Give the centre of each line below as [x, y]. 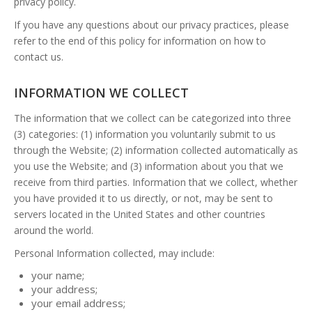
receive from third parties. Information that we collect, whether [156, 182]
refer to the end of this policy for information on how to [140, 41]
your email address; [78, 303]
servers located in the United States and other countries [140, 214]
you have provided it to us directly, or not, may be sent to [143, 198]
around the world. [54, 230]
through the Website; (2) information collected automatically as [156, 150]
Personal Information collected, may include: [114, 253]
